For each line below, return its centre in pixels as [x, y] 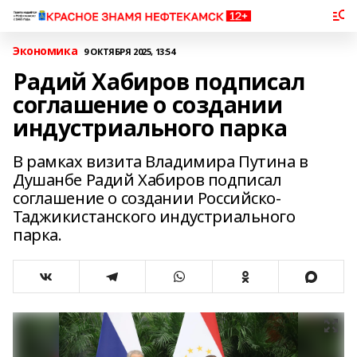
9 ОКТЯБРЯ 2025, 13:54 [129, 51]
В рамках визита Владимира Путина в [161, 161]
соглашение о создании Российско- [147, 198]
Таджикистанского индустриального [154, 216]
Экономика [45, 51]
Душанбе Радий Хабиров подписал [147, 180]
